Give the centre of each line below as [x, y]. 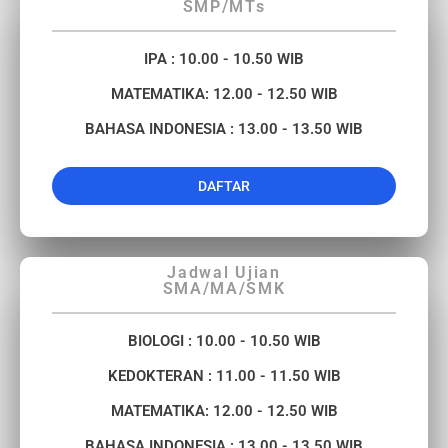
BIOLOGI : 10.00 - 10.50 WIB [224, 341]
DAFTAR [224, 186]
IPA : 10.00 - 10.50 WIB [224, 59]
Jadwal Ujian [224, 273]
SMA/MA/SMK [224, 289]
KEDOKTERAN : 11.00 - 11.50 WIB [224, 376]
